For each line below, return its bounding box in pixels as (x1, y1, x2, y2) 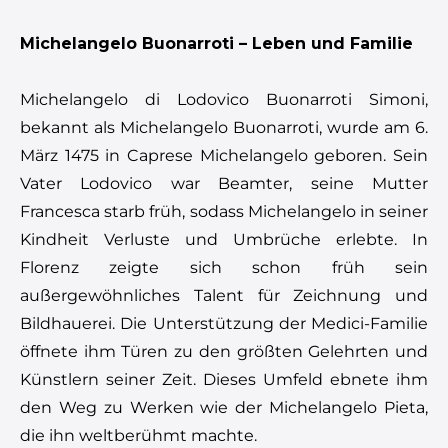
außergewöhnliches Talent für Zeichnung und (20, 285, 428, 305)
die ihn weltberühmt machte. (20, 425, 257, 445)
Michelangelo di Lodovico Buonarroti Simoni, (20, 89, 428, 109)
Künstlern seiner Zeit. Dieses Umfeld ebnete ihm (20, 369, 428, 389)
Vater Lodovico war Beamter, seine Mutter (20, 173, 428, 193)
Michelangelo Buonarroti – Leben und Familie (20, 33, 413, 53)
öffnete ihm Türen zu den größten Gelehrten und (20, 341, 428, 361)
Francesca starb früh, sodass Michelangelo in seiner (20, 201, 428, 221)
